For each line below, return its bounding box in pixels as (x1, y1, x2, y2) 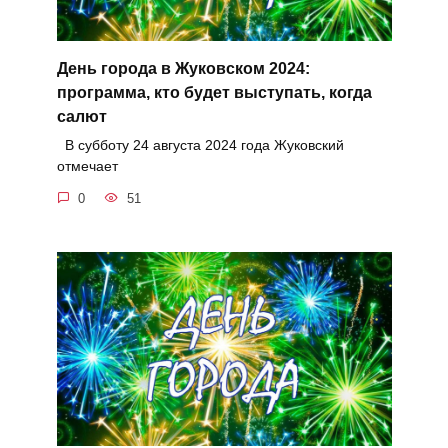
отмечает (56, 158, 118, 175)
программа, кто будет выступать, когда (56, 83, 372, 101)
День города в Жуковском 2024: (56, 59, 310, 77)
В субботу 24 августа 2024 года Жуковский (56, 137, 344, 154)
